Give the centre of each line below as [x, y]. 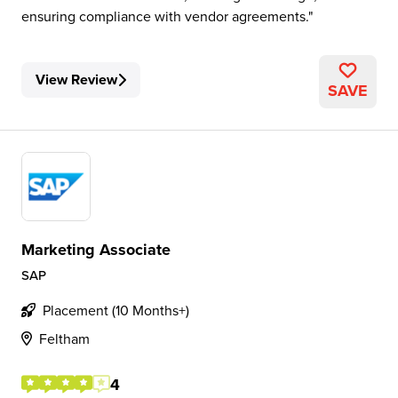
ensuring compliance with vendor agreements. [165, 16]
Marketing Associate [96, 250]
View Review [76, 80]
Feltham [64, 338]
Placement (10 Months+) [116, 310]
